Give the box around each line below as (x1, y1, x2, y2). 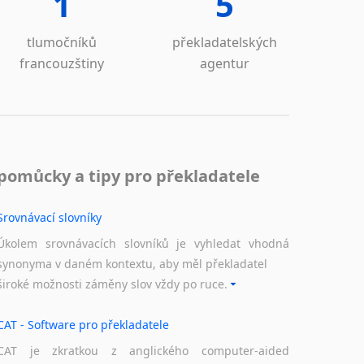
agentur (199, 54, 249, 72)
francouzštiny (19, 54, 104, 72)
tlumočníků (27, 33, 97, 51)
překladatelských (171, 33, 277, 51)
